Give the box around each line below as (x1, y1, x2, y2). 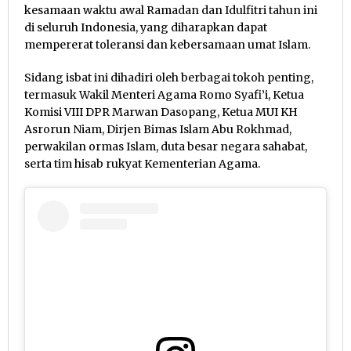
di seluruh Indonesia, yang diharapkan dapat (24, 20, 267, 34)
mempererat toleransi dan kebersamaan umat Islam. (24, 37, 310, 52)
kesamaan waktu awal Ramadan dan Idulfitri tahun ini (24, 2, 317, 17)
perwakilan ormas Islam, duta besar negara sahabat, (24, 139, 307, 154)
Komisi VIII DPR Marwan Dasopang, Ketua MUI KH (24, 104, 298, 119)
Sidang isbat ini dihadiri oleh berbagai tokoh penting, (24, 70, 313, 85)
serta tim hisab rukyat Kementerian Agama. (24, 156, 260, 171)
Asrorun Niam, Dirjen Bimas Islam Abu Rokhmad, (24, 121, 291, 136)
